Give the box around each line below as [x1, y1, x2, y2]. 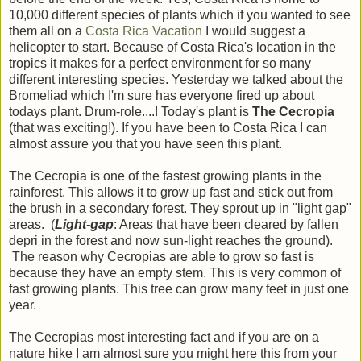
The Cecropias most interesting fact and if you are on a [9, 330, 319, 344]
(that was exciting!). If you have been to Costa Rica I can [9, 120, 327, 135]
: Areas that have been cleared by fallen [114, 217, 338, 231]
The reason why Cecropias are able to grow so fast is [9, 249, 314, 263]
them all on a [9, 23, 85, 38]
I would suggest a [202, 23, 305, 38]
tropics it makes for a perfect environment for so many [9, 56, 311, 70]
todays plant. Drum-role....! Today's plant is [9, 104, 252, 118]
